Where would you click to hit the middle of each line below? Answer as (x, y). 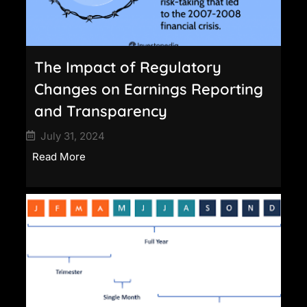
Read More (59, 156)
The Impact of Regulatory (128, 67)
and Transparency (101, 111)
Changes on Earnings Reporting (149, 89)
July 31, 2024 (73, 136)
